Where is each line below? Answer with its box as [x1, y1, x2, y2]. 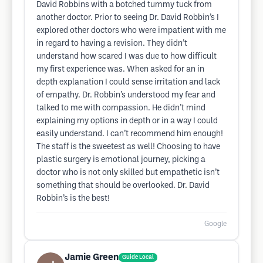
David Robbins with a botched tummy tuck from [36, 1, 212, 9]
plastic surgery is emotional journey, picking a [36, 156, 205, 164]
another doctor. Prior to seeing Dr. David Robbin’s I [36, 14, 219, 22]
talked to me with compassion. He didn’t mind [36, 104, 205, 112]
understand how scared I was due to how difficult [36, 53, 217, 60]
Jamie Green [65, 253, 119, 262]
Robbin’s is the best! [36, 195, 110, 203]
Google [204, 221, 227, 227]
